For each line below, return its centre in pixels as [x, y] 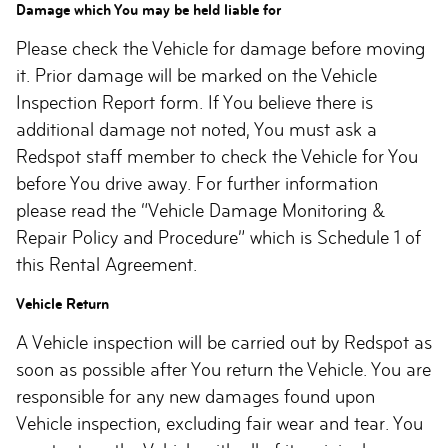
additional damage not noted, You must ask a [196, 129]
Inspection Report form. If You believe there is [194, 102]
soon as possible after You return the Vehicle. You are [223, 369]
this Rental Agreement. [106, 264]
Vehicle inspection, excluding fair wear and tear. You [219, 423]
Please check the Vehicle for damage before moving [220, 48]
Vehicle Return [62, 303]
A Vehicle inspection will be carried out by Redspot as [224, 342]
